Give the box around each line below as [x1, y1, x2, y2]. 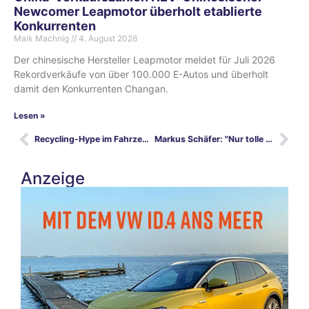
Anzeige [21, 168, 85, 188]
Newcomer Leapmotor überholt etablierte [14, 3, 262, 19]
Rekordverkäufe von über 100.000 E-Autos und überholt [14, 68, 268, 80]
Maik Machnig [14, 32, 71, 43]
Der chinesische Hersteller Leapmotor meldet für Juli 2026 [14, 53, 275, 66]
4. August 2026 [77, 32, 137, 43]
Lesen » [14, 110, 46, 121]
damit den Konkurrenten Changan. [14, 82, 168, 94]
